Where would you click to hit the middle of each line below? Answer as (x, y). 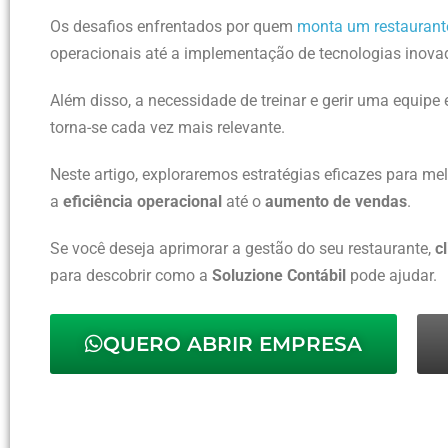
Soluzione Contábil (279, 275)
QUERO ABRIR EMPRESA (233, 343)
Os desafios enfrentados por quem (173, 26)
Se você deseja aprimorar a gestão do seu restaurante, (242, 248)
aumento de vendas (336, 201)
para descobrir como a (131, 275)
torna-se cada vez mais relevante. (167, 127)
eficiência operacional (142, 201)
